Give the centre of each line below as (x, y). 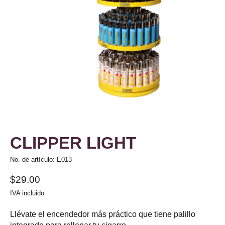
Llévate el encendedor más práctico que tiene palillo (103, 214)
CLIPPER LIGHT (73, 143)
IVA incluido (27, 193)
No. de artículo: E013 (41, 160)
